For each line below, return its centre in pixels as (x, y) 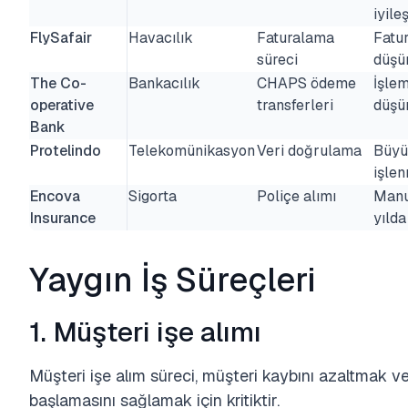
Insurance (63, 218)
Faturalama (296, 38)
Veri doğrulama (309, 151)
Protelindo (66, 151)
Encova (55, 196)
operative (62, 105)
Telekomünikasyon (192, 151)
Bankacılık (164, 83)
